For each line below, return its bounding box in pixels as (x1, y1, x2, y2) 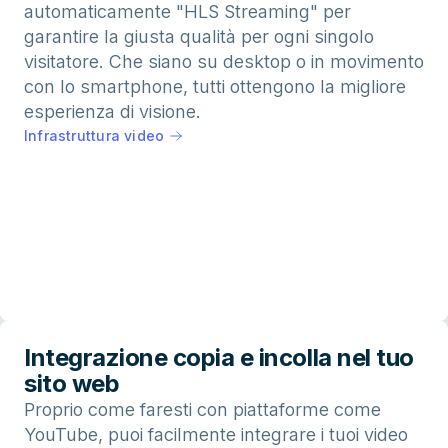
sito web (24, 369, 120, 399)
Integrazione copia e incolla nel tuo (24, 343, 414, 373)
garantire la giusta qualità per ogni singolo (24, 26, 374, 48)
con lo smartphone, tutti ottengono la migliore (24, 76, 406, 98)
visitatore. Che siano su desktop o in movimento (24, 51, 424, 73)
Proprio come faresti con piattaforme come (24, 399, 381, 421)
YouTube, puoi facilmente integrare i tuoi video (24, 424, 408, 446)
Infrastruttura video (24, 127, 165, 145)
